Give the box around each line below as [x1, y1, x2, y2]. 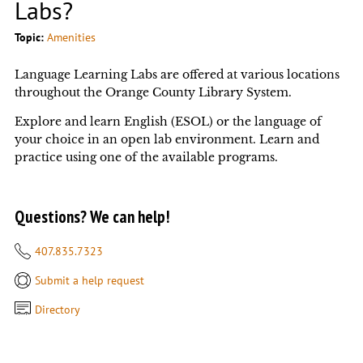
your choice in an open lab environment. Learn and [14, 131, 319, 147]
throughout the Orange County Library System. [14, 84, 292, 100]
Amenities [46, 30, 96, 45]
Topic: [14, 30, 47, 45]
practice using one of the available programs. [14, 149, 278, 164]
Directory [34, 301, 80, 317]
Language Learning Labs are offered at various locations [14, 66, 340, 82]
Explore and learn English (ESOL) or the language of [14, 113, 322, 129]
